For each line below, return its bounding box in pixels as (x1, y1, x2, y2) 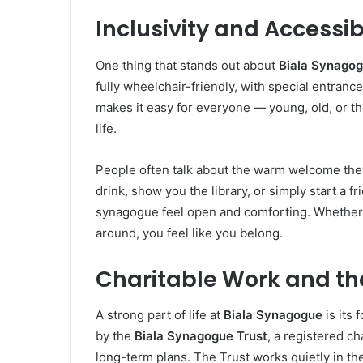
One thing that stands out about (96, 57, 279, 73)
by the (96, 328, 135, 344)
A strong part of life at (96, 307, 224, 323)
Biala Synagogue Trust (135, 328, 267, 344)
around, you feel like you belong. (96, 224, 283, 241)
